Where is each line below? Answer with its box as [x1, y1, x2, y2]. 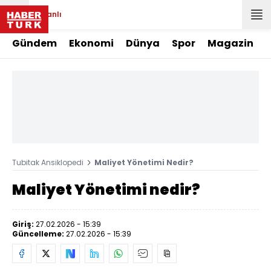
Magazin [207, 36, 253, 50]
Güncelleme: [12, 229, 66, 239]
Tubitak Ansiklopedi [12, 157, 83, 168]
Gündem [12, 36, 57, 50]
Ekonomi [69, 36, 114, 50]
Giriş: [12, 219, 36, 229]
